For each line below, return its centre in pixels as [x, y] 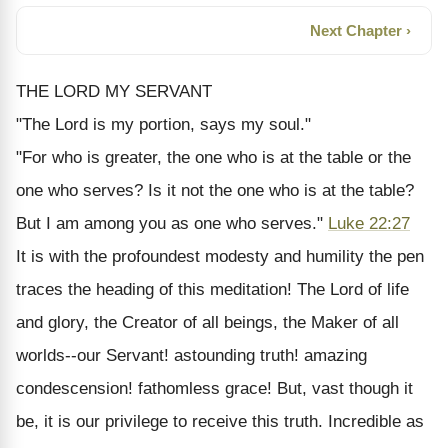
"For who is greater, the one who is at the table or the [213, 157]
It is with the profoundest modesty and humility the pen [220, 256]
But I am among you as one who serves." [172, 223]
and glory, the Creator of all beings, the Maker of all [207, 322]
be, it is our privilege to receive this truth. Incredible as [220, 421]
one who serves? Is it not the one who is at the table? [215, 190]
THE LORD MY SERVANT [114, 91]
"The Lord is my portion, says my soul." [163, 124]
